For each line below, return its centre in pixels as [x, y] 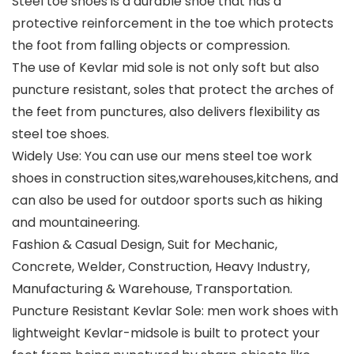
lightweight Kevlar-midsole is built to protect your [166, 333]
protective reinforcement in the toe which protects [173, 24]
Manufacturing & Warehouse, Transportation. [152, 289]
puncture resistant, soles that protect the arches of [173, 90]
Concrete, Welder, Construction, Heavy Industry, [161, 267]
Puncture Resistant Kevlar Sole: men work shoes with [175, 311]
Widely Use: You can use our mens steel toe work [162, 156]
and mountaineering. [76, 223]
